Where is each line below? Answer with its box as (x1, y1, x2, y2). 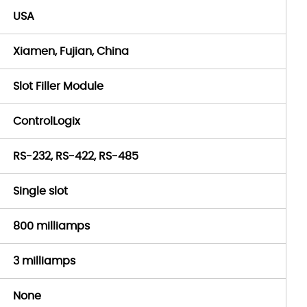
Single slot (13, 186, 68, 197)
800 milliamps (13, 221, 90, 232)
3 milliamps (13, 256, 75, 267)
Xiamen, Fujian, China (13, 46, 129, 57)
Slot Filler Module (13, 81, 103, 92)
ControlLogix (13, 116, 80, 127)
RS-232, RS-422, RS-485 (13, 151, 138, 162)
